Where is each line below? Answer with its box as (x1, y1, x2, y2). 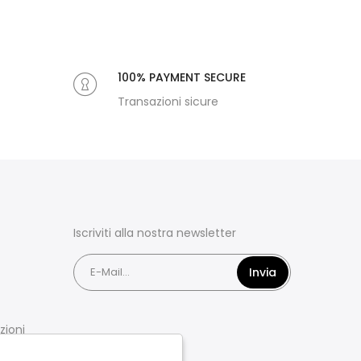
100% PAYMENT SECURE (118, 69, 246, 86)
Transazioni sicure (118, 93, 218, 110)
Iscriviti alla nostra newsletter (73, 225, 236, 242)
